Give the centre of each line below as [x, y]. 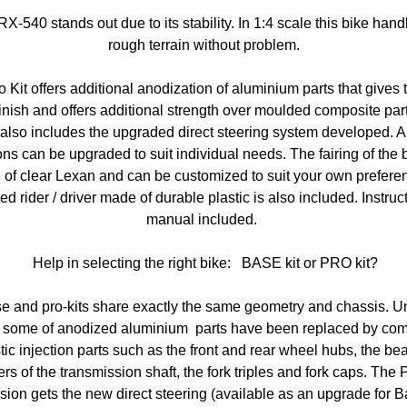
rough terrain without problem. [203, 45]
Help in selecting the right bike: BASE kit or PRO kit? [203, 263]
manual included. [203, 219]
